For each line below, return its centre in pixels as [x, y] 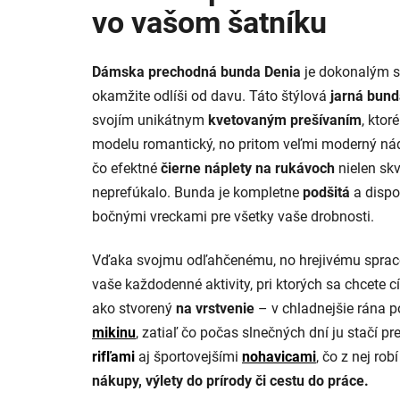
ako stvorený [132, 309]
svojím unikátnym [150, 121]
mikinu [114, 333]
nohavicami [279, 357]
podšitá [326, 193]
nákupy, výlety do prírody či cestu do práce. [230, 381]
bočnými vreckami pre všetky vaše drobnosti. [233, 217]
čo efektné [125, 169]
